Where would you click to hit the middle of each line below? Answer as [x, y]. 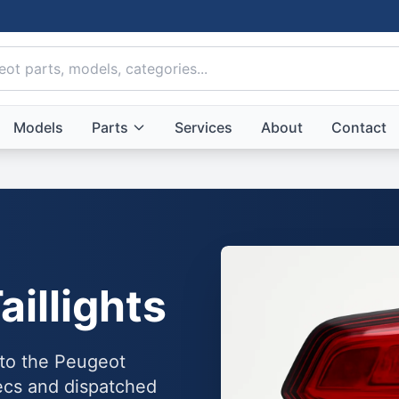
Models [38, 127]
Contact [358, 127]
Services [203, 127]
